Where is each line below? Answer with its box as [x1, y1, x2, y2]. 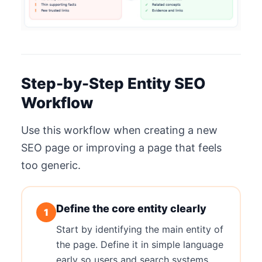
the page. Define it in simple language [56, 238, 223, 250]
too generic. [21, 159, 81, 172]
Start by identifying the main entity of [56, 223, 223, 235]
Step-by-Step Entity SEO [21, 74, 206, 93]
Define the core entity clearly [56, 202, 206, 215]
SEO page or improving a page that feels [21, 142, 222, 154]
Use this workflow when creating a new [21, 124, 218, 137]
